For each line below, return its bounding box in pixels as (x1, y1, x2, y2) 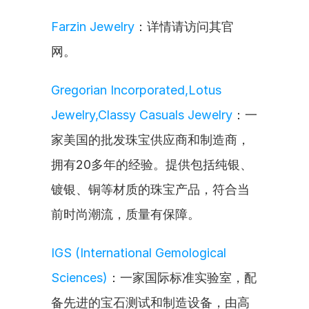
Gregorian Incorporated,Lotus (51, 83, 221, 97)
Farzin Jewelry (51, 19, 134, 34)
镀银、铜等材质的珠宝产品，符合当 (51, 182, 250, 197)
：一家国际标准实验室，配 (108, 270, 257, 285)
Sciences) (51, 270, 108, 285)
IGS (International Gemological (51, 246, 226, 260)
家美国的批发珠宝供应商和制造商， (51, 132, 250, 147)
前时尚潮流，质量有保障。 (51, 207, 200, 221)
